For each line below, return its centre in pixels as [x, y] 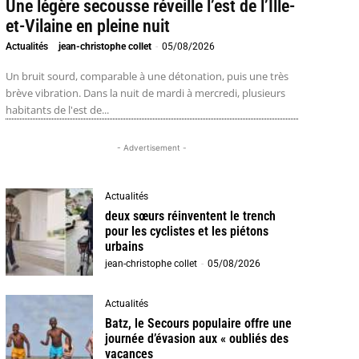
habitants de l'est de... [57, 109]
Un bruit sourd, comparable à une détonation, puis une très [147, 76]
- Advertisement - [151, 147]
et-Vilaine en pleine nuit [87, 26]
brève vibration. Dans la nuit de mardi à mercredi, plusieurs [145, 93]
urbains [125, 246]
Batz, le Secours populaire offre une [199, 323]
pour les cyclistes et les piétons [187, 231]
